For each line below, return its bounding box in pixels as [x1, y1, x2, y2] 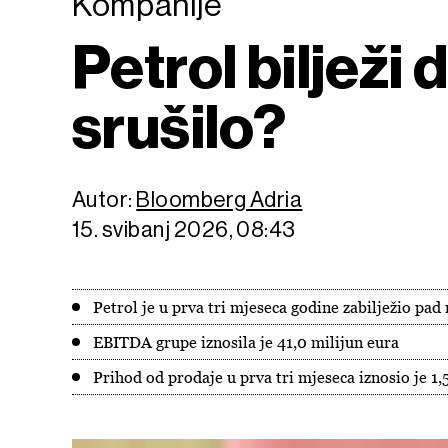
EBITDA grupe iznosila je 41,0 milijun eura [93, 333, 399, 351]
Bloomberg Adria [136, 187, 303, 212]
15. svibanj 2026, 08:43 [72, 217, 296, 242]
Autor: [72, 187, 137, 212]
